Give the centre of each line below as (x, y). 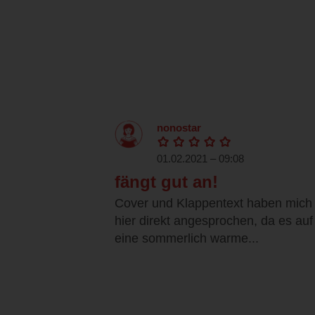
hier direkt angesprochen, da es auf (214, 221)
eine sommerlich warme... (187, 239)
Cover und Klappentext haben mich (213, 204)
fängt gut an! (166, 182)
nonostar (179, 128)
